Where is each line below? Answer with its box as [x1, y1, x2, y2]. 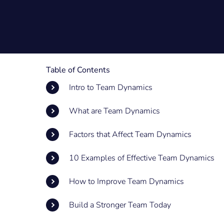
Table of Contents [46, 64, 110, 75]
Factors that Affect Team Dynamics [69, 129, 191, 140]
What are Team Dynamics [69, 105, 160, 116]
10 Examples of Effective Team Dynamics [69, 152, 214, 163]
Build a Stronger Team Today [69, 199, 171, 210]
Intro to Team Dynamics [69, 82, 152, 93]
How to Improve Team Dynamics [69, 176, 184, 187]
